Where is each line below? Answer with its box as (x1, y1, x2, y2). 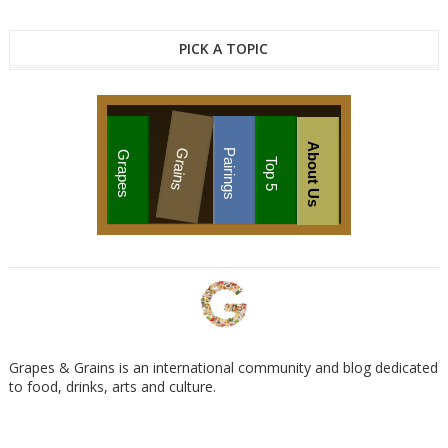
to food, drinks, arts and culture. (8, 377, 216, 396)
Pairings (221, 146, 239, 200)
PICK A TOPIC (179, 39, 269, 58)
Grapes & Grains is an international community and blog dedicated (8, 358, 438, 377)
